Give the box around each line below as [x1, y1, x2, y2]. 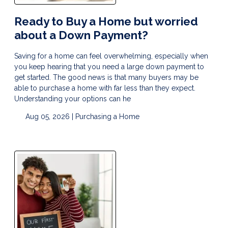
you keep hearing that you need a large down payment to [14, 62, 204, 71]
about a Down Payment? [14, 28, 148, 42]
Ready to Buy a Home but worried [14, 14, 198, 28]
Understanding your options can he [14, 94, 131, 103]
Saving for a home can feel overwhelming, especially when [14, 51, 208, 60]
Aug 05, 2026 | [23, 112, 75, 121]
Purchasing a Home [75, 112, 139, 121]
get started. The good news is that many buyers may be [14, 73, 198, 81]
